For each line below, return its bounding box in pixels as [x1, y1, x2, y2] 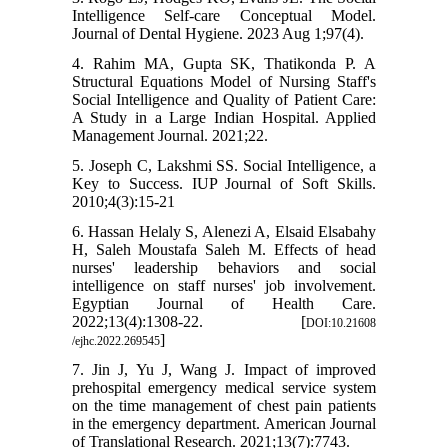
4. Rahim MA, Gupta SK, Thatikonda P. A [71, 54, 377, 72]
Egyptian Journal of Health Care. [71, 294, 377, 312]
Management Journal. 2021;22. [71, 126, 268, 144]
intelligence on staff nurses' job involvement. [71, 276, 377, 294]
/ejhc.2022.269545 [71, 333, 160, 348]
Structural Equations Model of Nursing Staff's [71, 72, 377, 90]
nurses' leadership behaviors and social [71, 258, 377, 276]
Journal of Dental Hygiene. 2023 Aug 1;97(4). [71, 24, 364, 42]
